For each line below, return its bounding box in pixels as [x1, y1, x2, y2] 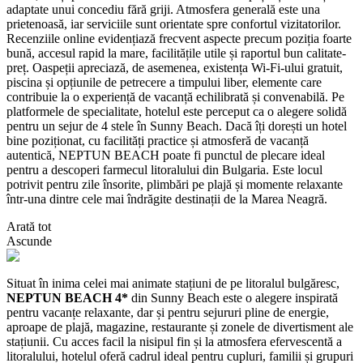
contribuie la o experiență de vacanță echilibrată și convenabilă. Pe [6, 89, 344, 104]
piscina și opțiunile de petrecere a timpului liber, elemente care [6, 75, 322, 89]
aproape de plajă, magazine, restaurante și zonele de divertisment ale [6, 319, 353, 334]
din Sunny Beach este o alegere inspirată [128, 290, 338, 305]
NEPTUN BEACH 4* [6, 290, 128, 305]
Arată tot [6, 219, 51, 233]
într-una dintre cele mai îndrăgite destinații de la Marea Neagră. [6, 191, 327, 206]
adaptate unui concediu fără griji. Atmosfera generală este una [6, 2, 320, 16]
